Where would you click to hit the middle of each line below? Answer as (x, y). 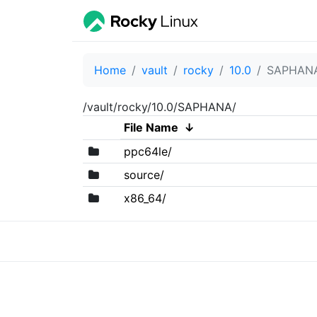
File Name (151, 127)
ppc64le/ (148, 151)
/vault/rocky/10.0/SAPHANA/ (160, 106)
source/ (144, 174)
